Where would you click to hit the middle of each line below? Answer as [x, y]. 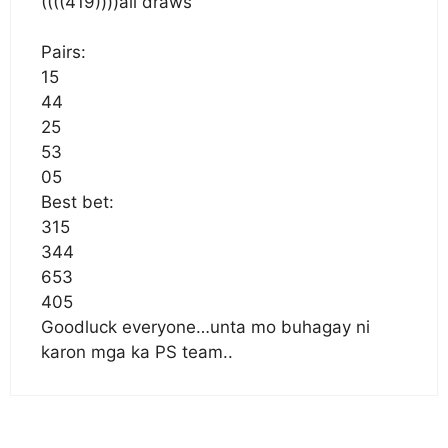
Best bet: [77, 202]
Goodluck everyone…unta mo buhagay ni [205, 327]
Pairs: [63, 52]
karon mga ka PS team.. [137, 352]
